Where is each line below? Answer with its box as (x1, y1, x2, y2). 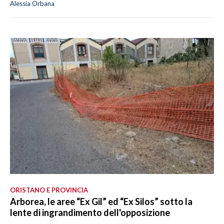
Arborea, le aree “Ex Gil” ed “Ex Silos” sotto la (10, 195, 192, 207)
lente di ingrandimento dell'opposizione (10, 206, 170, 218)
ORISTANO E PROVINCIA (10, 185, 88, 194)
